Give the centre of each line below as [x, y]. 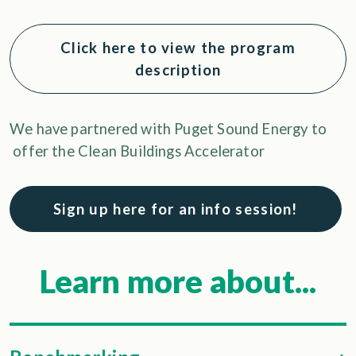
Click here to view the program [178, 47]
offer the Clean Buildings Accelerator [137, 151]
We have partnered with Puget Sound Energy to [168, 128]
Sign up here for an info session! [176, 209]
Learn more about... [178, 281]
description [178, 70]
